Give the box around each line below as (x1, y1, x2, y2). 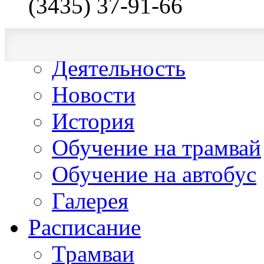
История (52, 108, 134, 134)
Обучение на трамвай (52, 135, 261, 160)
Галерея (52, 188, 128, 213)
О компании (28, 29, 146, 54)
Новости (52, 82, 136, 107)
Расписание (28, 214, 141, 240)
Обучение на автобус (52, 161, 256, 187)
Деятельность (52, 55, 186, 81)
